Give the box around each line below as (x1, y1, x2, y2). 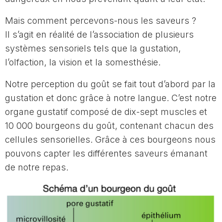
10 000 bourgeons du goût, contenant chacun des (5, 120, 214, 131)
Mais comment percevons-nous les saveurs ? (5, 15, 199, 26)
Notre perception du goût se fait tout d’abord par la (5, 78, 216, 89)
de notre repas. (5, 162, 71, 172)
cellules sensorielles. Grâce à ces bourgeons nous (5, 134, 216, 145)
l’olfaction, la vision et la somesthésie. (5, 56, 161, 67)
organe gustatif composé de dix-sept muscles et (5, 106, 207, 117)
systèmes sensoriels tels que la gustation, (5, 43, 181, 54)
